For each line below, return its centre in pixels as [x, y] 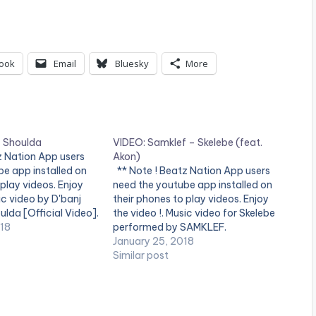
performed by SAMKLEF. [170, 227]
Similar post [141, 256]
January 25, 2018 [154, 242]
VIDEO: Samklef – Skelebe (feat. [188, 143]
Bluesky [132, 64]
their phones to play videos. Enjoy [191, 199]
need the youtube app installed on [193, 185]
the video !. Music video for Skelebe [194, 213]
